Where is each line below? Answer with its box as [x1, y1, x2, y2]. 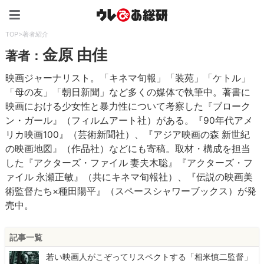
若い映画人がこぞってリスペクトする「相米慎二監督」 [46, 252, 253, 262]
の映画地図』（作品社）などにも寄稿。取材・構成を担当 [5, 143, 251, 155]
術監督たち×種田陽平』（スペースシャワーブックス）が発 [5, 186, 257, 197]
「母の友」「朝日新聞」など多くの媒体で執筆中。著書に [5, 87, 251, 98]
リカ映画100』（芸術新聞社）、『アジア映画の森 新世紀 [5, 129, 250, 141]
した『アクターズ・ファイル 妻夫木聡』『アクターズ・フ [5, 157, 253, 169]
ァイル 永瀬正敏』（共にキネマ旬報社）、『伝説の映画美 [5, 171, 253, 183]
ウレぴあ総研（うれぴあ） [167, 1, 259, 11]
